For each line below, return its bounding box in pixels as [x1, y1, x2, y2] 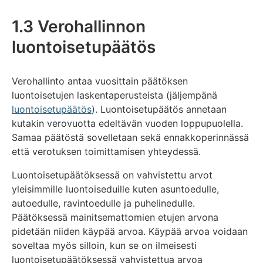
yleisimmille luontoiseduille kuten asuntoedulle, [12, 183, 219, 195]
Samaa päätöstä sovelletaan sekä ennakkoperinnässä [12, 131, 249, 143]
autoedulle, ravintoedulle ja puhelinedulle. [12, 197, 195, 209]
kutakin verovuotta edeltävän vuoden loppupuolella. [12, 117, 243, 129]
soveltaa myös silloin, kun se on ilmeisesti [12, 239, 197, 251]
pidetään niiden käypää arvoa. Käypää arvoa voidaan [12, 225, 248, 237]
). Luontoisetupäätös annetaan [92, 103, 227, 115]
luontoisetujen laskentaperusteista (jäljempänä [12, 89, 217, 101]
